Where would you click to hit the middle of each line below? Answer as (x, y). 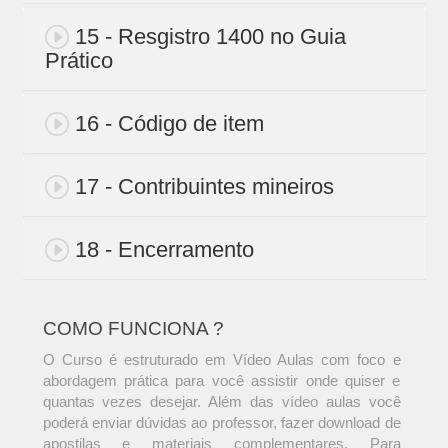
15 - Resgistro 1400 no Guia (210, 37)
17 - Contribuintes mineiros (204, 187)
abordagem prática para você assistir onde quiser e (221, 381)
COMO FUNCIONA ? (133, 329)
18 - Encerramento (164, 250)
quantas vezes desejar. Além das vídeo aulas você (221, 402)
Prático (78, 61)
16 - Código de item (169, 124)
